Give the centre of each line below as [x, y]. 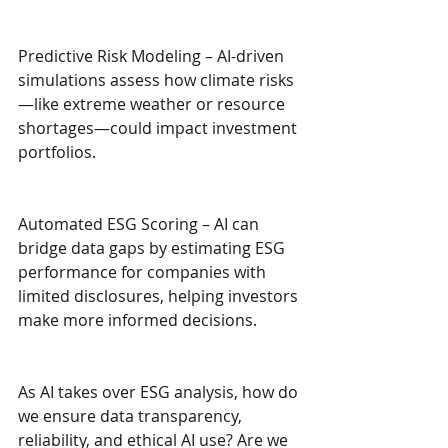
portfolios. [57, 152]
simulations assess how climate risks [156, 80]
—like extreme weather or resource [153, 104]
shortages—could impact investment [159, 128]
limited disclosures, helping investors [160, 296]
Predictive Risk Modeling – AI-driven [153, 56]
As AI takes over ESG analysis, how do [160, 392]
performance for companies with [144, 272]
